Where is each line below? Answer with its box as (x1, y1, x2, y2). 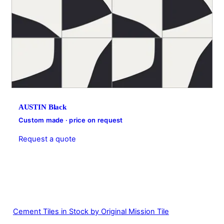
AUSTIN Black (18, 103, 66, 111)
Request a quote (18, 134, 76, 144)
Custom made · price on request (18, 116, 123, 124)
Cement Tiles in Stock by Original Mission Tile (12, 206, 169, 216)
